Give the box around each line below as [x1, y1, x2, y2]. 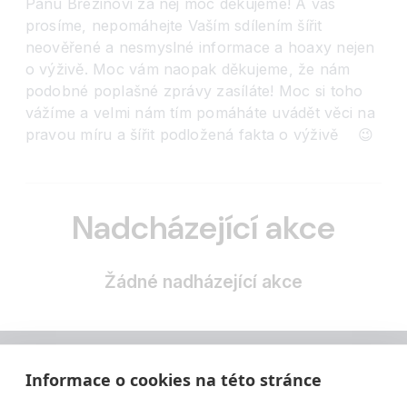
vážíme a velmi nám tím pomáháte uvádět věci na [25, 103, 375, 122]
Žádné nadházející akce [104, 271, 303, 293]
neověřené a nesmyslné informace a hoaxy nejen [25, 37, 375, 56]
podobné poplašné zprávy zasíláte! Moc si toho [25, 81, 363, 100]
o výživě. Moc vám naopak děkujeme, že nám [25, 59, 351, 78]
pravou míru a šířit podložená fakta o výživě [25, 124, 343, 144]
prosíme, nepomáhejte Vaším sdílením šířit [25, 15, 323, 35]
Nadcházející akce [72, 206, 335, 249]
